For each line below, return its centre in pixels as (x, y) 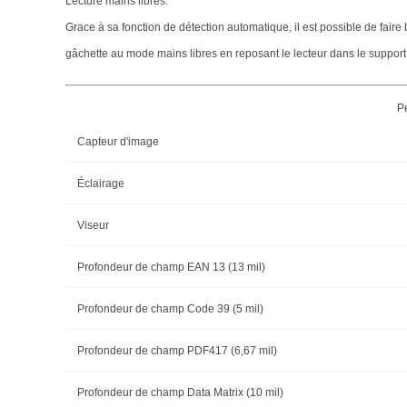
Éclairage (100, 183)
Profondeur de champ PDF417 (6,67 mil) (177, 350)
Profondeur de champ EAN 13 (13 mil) (171, 267)
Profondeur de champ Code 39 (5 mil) (170, 308)
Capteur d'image (118, 141)
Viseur (93, 225)
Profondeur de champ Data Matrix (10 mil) (180, 392)
